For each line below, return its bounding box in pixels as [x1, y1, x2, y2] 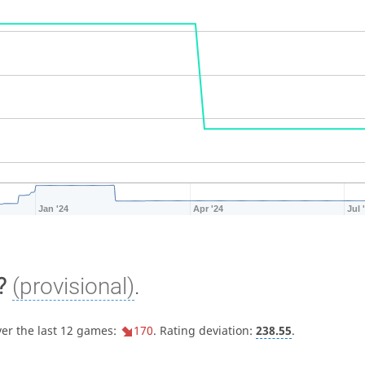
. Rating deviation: [152, 322, 256, 338]
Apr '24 [192, 203, 224, 213]
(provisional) [11, 272, 134, 300]
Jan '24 [38, 203, 70, 213]
